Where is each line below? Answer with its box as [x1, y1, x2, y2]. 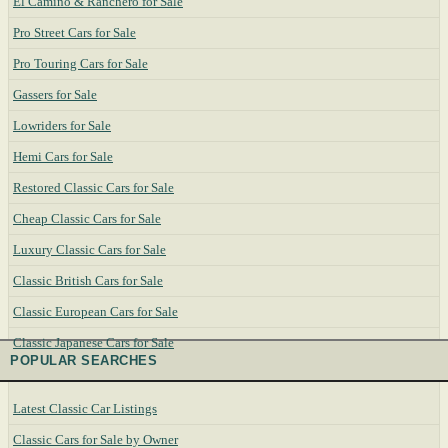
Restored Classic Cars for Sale [13, 180, 174, 195]
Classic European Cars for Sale [13, 304, 178, 319]
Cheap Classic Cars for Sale [13, 211, 161, 226]
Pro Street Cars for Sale [13, 25, 136, 40]
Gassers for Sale [13, 87, 97, 102]
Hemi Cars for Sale [13, 149, 113, 164]
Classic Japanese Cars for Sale [13, 335, 174, 350]
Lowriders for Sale [13, 118, 111, 133]
